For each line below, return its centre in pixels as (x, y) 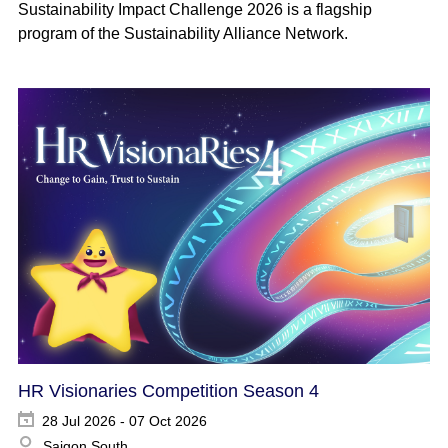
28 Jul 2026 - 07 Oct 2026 (124, 421)
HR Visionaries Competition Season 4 (168, 391)
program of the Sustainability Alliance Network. (182, 34)
